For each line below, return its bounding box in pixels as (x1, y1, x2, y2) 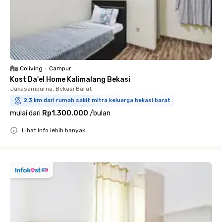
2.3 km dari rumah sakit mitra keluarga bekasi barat (24, 97, 170, 104)
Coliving (20, 65, 43, 72)
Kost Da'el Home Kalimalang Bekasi (10, 75, 130, 84)
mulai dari (10, 109, 41, 117)
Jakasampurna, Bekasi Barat (10, 85, 92, 92)
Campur (49, 65, 71, 72)
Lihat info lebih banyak (22, 127, 85, 134)
